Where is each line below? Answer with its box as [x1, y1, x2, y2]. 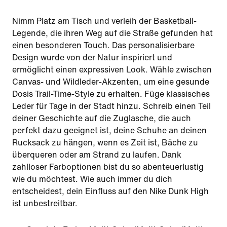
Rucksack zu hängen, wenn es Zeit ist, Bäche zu [12, 138, 198, 147]
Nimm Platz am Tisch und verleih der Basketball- [12, 17, 197, 25]
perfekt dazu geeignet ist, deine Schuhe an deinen [12, 126, 207, 135]
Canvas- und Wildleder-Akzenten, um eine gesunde [12, 78, 209, 86]
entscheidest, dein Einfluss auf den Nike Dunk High [12, 187, 209, 196]
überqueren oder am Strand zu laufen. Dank [12, 150, 181, 159]
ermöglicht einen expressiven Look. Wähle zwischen [12, 65, 212, 74]
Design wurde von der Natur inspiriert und [12, 53, 172, 62]
